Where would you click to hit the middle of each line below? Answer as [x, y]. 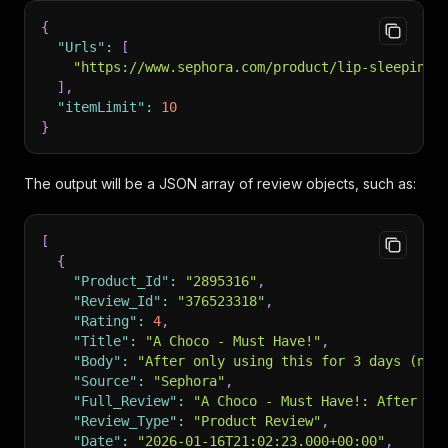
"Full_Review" [125, 401]
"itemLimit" [101, 107]
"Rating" [105, 321]
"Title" [101, 341]
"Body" [97, 361]
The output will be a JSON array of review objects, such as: [220, 183]
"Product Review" [257, 421]
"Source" [105, 381]
